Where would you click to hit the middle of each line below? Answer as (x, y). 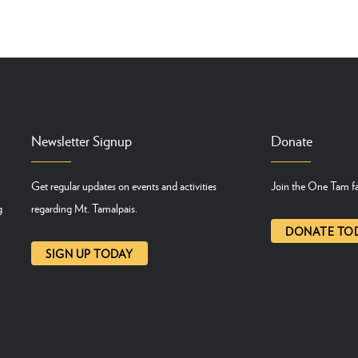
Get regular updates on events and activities (124, 185)
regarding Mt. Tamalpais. (84, 208)
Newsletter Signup (82, 141)
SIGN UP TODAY (89, 253)
